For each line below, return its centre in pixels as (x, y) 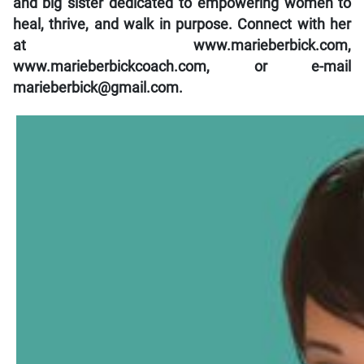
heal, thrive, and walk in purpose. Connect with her (182, 25)
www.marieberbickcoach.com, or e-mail (182, 67)
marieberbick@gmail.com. (97, 88)
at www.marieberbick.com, (182, 46)
